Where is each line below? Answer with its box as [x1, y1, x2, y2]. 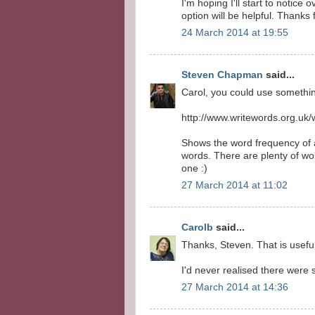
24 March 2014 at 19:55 [181, 27, 288, 39]
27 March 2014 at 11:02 [181, 180, 288, 191]
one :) [181, 162, 207, 174]
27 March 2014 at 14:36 [181, 282, 288, 293]
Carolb [181, 221, 213, 233]
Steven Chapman [181, 69, 263, 80]
